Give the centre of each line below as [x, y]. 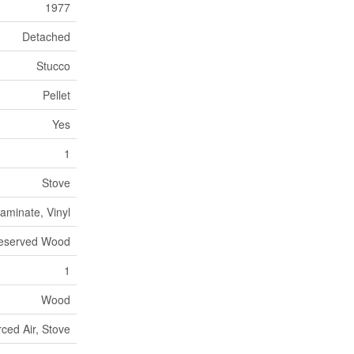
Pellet [56, 95]
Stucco [53, 66]
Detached [46, 36]
